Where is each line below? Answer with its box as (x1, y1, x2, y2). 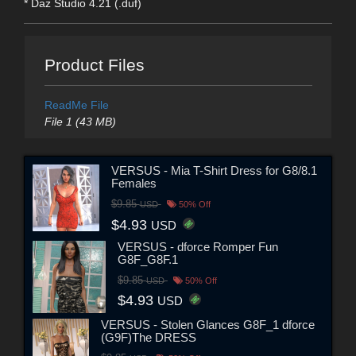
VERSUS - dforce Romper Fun (117, 239, 278, 253)
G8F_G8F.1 (117, 252, 178, 266)
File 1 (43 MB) (44, 114, 116, 128)
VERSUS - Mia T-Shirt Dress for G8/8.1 (110, 164, 317, 178)
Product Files (44, 55, 145, 74)
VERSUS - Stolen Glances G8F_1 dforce (101, 318, 315, 332)
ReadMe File (44, 98, 109, 111)
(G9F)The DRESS (101, 331, 197, 345)
